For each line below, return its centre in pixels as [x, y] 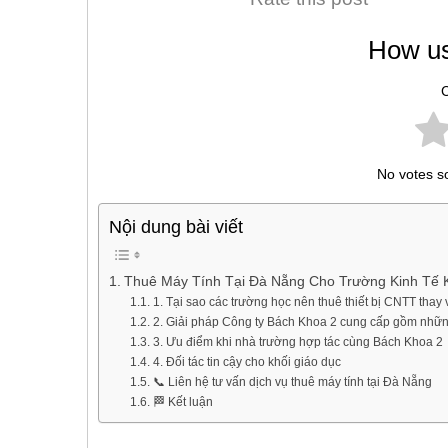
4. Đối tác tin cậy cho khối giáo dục [246, 362]
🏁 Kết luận [182, 402]
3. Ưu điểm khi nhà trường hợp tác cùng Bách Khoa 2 [297, 342]
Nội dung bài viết [176, 227]
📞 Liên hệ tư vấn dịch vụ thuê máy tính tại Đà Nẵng [292, 382]
